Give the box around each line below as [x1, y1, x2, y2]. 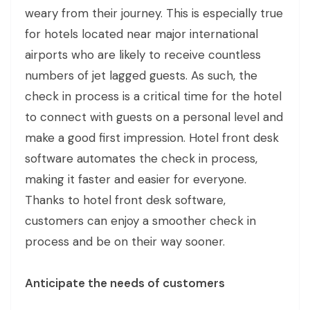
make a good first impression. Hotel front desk [25, 129, 279, 145]
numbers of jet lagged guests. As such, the [25, 67, 257, 83]
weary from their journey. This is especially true [25, 5, 283, 21]
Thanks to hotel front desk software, [25, 192, 226, 208]
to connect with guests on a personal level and [25, 109, 283, 125]
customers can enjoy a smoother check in [25, 212, 256, 228]
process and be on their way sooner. [25, 233, 225, 249]
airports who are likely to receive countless [25, 46, 261, 62]
